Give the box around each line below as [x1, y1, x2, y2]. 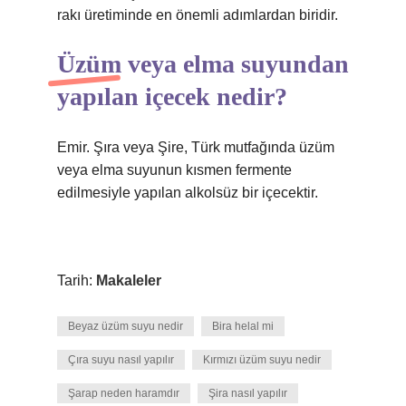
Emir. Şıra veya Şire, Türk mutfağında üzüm [57, 140, 334, 155]
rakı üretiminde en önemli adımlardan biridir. [57, 7, 338, 23]
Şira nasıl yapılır [208, 387, 287, 400]
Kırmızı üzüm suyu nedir [203, 353, 321, 366]
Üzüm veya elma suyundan [57, 50, 349, 78]
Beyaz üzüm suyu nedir [68, 320, 183, 333]
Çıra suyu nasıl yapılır [68, 353, 174, 366]
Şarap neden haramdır [68, 387, 179, 400]
